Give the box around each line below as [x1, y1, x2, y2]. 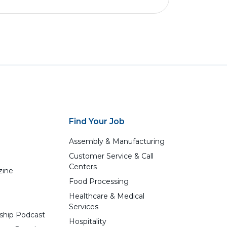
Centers [69, 162, 97, 171]
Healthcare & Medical [69, 192, 145, 201]
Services [69, 202, 99, 211]
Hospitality [69, 217, 107, 226]
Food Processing [69, 177, 129, 186]
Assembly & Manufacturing [69, 137, 165, 146]
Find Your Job [69, 117, 125, 126]
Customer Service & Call [69, 152, 154, 161]
